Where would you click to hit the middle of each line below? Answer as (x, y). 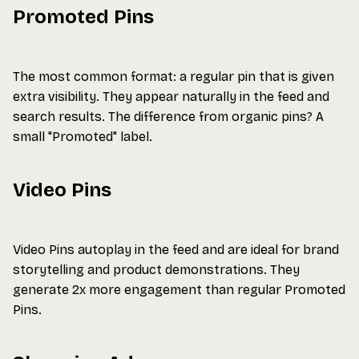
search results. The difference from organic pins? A (168, 117)
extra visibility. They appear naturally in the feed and (171, 97)
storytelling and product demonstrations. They (156, 270)
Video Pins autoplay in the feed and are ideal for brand (176, 250)
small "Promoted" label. (83, 137)
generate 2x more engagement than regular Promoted (179, 290)
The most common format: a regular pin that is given (173, 77)
